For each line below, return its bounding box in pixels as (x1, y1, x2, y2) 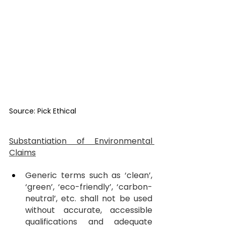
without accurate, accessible (25, 204, 152, 216)
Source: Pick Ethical (9, 106, 76, 117)
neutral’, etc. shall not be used (25, 193, 152, 205)
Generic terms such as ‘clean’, (25, 169, 152, 182)
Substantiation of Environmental (9, 135, 152, 147)
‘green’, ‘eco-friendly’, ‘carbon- (25, 181, 152, 193)
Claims (9, 147, 36, 159)
